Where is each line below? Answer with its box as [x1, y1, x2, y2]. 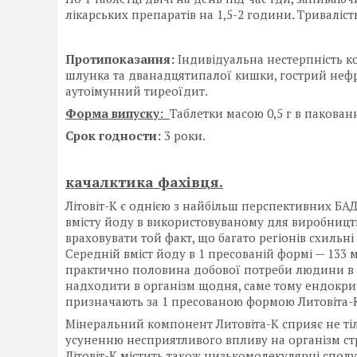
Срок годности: [65, 127, 161, 144]
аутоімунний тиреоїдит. [65, 83, 208, 100]
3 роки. [161, 127, 206, 144]
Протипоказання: [65, 51, 175, 68]
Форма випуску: [65, 105, 170, 122]
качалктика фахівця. [65, 172, 223, 192]
